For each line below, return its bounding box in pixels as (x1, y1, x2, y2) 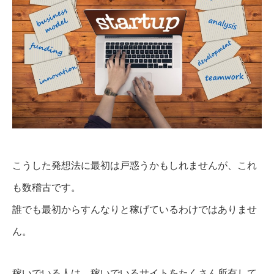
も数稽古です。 (12, 182, 81, 193)
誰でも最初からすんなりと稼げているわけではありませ (12, 204, 257, 215)
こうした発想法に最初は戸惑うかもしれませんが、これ (12, 160, 257, 171)
